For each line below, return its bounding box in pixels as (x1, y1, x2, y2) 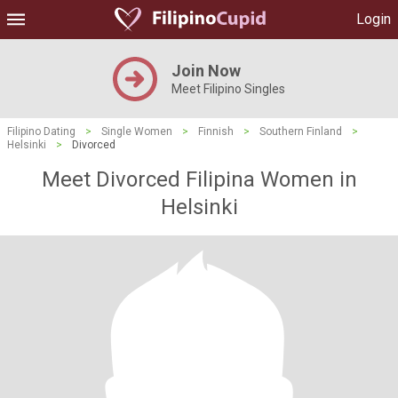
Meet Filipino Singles (171, 82, 285, 96)
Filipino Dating (7, 125, 76, 138)
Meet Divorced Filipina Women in (41, 167, 357, 192)
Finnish (198, 125, 234, 138)
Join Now (171, 61, 241, 80)
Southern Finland (259, 125, 342, 138)
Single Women (101, 125, 172, 138)
